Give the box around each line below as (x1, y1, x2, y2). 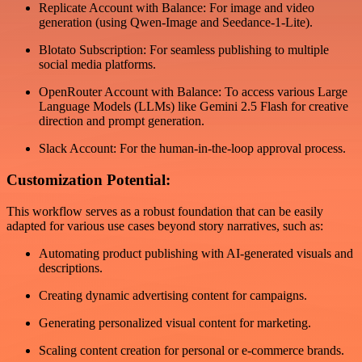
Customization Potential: (6, 170, 170, 188)
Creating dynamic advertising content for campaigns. (39, 288, 307, 302)
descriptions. (39, 260, 103, 275)
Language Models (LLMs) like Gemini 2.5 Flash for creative (39, 99, 348, 114)
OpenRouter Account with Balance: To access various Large (39, 85, 347, 99)
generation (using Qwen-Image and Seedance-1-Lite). (39, 15, 313, 30)
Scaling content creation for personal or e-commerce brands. (39, 343, 344, 357)
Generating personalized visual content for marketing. (39, 315, 311, 330)
